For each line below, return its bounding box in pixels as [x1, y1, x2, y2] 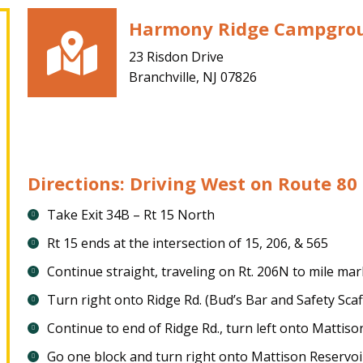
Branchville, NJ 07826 [129, 68, 257, 86]
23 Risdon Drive [129, 48, 224, 66]
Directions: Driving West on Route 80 [28, 171, 357, 195]
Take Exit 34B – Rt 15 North [47, 206, 215, 224]
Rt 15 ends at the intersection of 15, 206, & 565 [47, 234, 328, 252]
